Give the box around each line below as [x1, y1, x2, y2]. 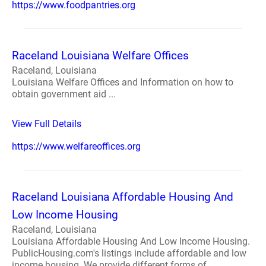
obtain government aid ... [12, 88, 116, 100]
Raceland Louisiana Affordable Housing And [12, 190, 233, 204]
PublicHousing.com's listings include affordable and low [12, 248, 246, 259]
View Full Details [12, 118, 81, 129]
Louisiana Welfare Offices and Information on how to [12, 77, 233, 88]
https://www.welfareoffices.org [12, 141, 141, 152]
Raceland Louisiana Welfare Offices [12, 49, 189, 62]
